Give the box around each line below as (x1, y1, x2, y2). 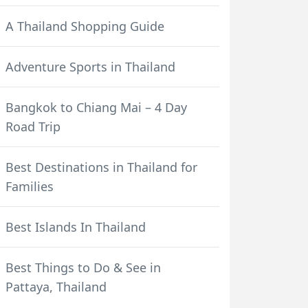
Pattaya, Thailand (5, 278, 107, 295)
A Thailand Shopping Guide (5, 18, 164, 34)
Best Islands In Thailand (5, 219, 146, 235)
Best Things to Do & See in (5, 259, 161, 276)
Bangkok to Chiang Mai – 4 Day (5, 99, 187, 115)
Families (5, 178, 54, 195)
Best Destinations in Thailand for (5, 159, 197, 175)
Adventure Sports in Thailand (5, 58, 175, 75)
